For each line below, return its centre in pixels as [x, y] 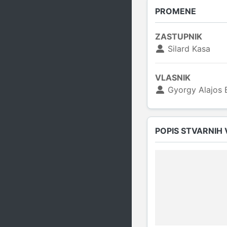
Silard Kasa [188, 49]
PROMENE [176, 11]
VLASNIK [173, 78]
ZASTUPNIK [179, 36]
